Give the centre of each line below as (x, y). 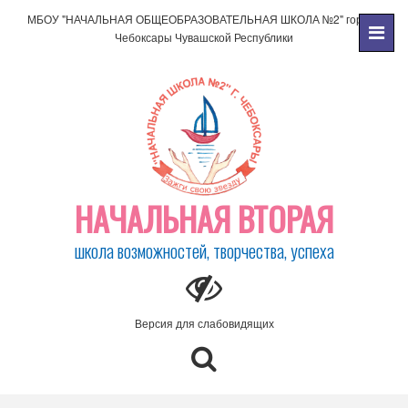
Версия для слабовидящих (204, 323)
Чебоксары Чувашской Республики (204, 37)
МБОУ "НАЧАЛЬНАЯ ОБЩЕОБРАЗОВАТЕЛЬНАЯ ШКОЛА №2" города (204, 19)
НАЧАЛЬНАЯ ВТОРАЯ (204, 218)
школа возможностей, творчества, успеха (204, 250)
